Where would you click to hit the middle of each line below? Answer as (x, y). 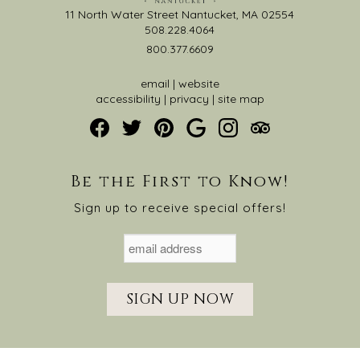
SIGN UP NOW (180, 300)
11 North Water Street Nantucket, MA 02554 (180, 15)
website (198, 84)
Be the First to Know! (180, 182)
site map (241, 99)
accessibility (128, 99)
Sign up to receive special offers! (180, 208)
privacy (189, 99)
